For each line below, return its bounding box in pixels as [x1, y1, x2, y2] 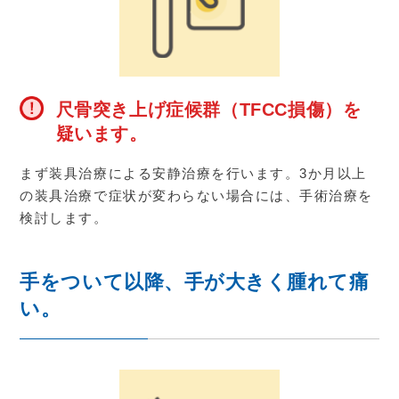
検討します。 [20, 209, 109, 225]
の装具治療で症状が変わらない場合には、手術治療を [20, 187, 373, 203]
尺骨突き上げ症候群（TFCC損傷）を [55, 99, 362, 119]
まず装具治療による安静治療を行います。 [20, 165, 300, 181]
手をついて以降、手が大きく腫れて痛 [20, 271, 370, 293]
